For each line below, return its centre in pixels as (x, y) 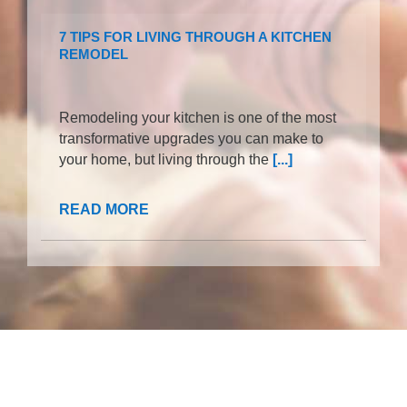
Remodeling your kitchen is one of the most (198, 118)
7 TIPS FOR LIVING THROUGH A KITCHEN (195, 37)
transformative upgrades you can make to (191, 139)
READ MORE (106, 210)
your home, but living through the (166, 160)
